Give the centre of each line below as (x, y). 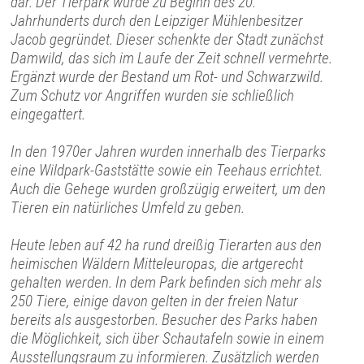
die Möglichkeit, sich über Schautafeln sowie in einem (168, 338)
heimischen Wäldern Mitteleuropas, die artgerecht (157, 263)
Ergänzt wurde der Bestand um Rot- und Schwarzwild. (167, 76)
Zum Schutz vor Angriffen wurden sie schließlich (153, 95)
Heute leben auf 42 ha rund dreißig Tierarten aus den (167, 245)
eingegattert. (48, 114)
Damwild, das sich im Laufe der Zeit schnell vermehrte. (172, 58)
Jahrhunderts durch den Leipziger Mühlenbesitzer (157, 20)
